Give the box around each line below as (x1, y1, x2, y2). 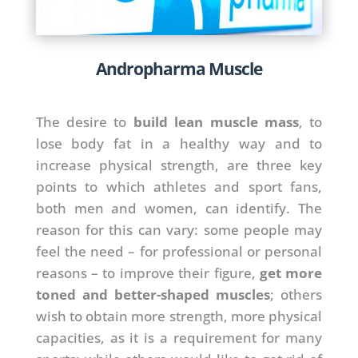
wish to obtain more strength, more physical (35, 306, 323, 325)
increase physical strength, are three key (35, 155, 323, 174)
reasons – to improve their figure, (35, 263, 260, 282)
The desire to (35, 112, 133, 131)
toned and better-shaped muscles (35, 284, 271, 304)
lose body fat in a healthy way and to (35, 133, 323, 153)
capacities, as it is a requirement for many (35, 328, 323, 347)
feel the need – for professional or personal (35, 241, 323, 261)
